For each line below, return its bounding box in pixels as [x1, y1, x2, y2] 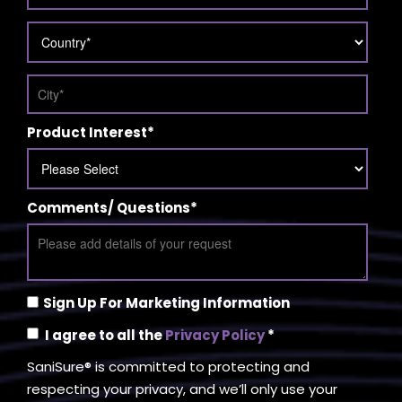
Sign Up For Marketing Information [43, 293, 290, 312]
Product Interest [27, 122, 147, 142]
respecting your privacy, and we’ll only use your [27, 379, 337, 398]
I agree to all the [45, 325, 165, 345]
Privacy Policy [165, 325, 265, 345]
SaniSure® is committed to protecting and [27, 356, 310, 376]
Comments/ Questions [27, 197, 190, 217]
